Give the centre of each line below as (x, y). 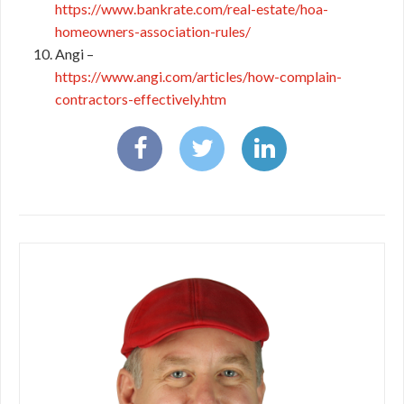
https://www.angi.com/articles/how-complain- (198, 76)
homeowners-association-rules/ (153, 31)
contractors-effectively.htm (141, 99)
